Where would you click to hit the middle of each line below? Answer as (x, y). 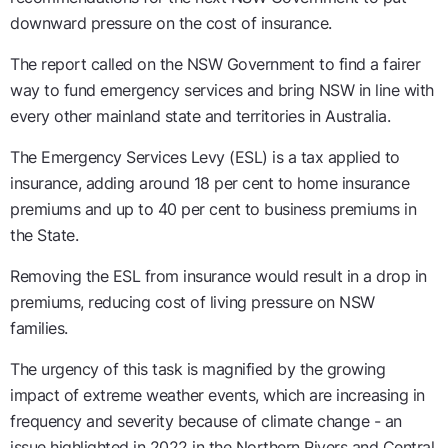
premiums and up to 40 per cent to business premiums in (213, 209)
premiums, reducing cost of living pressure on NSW (192, 302)
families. (43, 328)
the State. (48, 235)
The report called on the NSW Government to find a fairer (215, 64)
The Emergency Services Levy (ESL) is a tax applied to (205, 157)
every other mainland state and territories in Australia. (202, 116)
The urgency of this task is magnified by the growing (197, 369)
